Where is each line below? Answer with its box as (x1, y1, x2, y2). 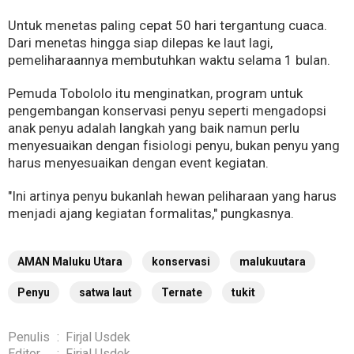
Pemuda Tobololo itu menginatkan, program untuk (8, 85, 303, 102)
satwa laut (79, 286, 132, 299)
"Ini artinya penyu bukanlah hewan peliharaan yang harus (8, 188, 337, 205)
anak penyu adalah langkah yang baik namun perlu (8, 120, 299, 137)
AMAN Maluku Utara (17, 255, 122, 269)
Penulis (8, 330, 50, 345)
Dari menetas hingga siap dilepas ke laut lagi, (8, 35, 273, 51)
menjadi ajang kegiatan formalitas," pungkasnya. (8, 205, 294, 222)
